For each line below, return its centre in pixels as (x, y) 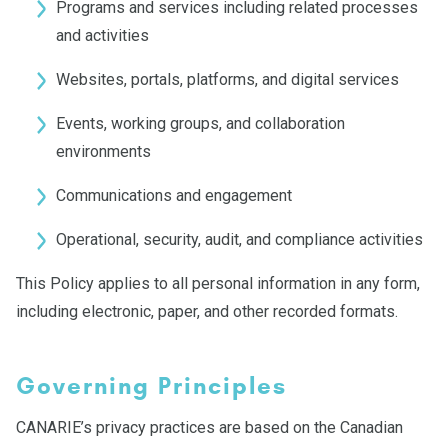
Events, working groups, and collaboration (200, 123)
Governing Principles (151, 386)
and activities (102, 35)
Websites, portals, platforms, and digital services (227, 79)
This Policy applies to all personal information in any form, (218, 283)
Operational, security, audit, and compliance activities (239, 239)
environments (103, 151)
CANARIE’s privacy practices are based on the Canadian (209, 427)
